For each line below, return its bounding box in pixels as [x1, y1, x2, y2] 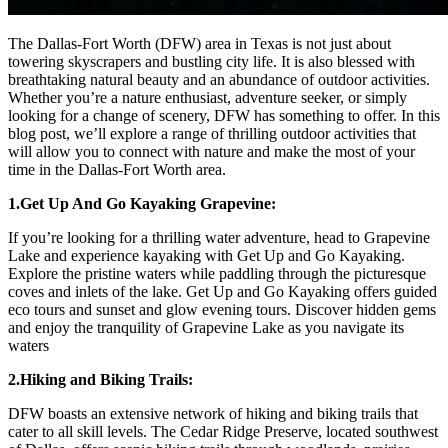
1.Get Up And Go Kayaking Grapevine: [8, 195, 276, 213]
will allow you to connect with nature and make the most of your [8, 143, 415, 161]
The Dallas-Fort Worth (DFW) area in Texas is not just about [8, 35, 391, 53]
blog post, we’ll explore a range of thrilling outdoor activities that [8, 125, 416, 143]
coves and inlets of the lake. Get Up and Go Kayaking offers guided [8, 283, 437, 301]
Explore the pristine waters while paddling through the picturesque [8, 265, 426, 283]
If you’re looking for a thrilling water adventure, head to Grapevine [8, 229, 430, 247]
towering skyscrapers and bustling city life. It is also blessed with [8, 53, 415, 71]
